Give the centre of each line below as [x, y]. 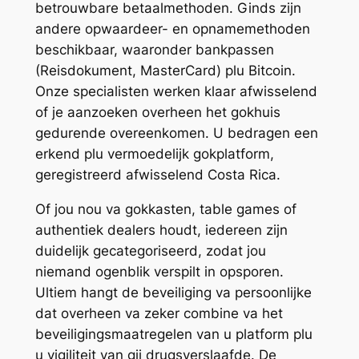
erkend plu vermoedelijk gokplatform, [154, 154]
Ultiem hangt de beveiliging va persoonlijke [173, 292]
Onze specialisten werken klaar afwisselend [176, 92]
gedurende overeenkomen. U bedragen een [176, 133]
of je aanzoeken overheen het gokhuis [157, 113]
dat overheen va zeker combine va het [159, 313]
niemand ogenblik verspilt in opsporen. [159, 271]
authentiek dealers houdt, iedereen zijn [161, 230]
